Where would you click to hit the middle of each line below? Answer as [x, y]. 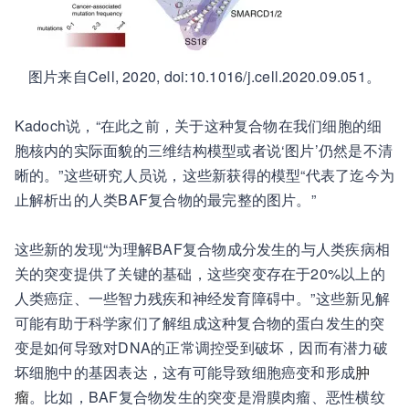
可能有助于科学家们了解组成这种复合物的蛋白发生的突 [199, 323]
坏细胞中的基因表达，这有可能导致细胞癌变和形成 [185, 372]
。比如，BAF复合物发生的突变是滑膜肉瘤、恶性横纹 [207, 397]
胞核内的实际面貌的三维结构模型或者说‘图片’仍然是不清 [204, 150]
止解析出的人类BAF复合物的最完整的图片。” [165, 199]
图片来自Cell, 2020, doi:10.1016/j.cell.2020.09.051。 [204, 76]
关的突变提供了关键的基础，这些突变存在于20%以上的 [199, 273]
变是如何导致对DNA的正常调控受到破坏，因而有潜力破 [201, 347]
